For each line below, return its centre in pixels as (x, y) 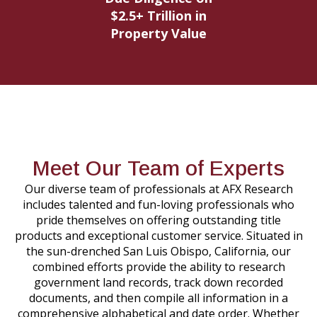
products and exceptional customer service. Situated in (158, 235)
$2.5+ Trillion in (158, 15)
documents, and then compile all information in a (158, 298)
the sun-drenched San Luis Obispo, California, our (158, 251)
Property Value (158, 33)
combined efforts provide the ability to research (158, 266)
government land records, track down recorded (158, 282)
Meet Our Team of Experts (158, 168)
